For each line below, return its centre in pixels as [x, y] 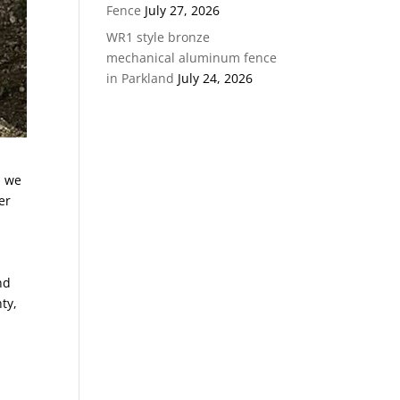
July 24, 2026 [216, 78]
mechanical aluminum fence [192, 58]
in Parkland [141, 78]
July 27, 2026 [183, 10]
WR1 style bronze [158, 37]
